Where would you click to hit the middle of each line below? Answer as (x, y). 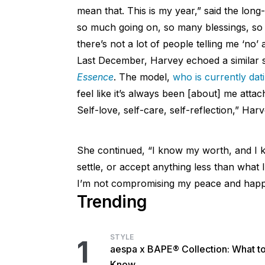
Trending (112, 202)
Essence (95, 77)
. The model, (143, 77)
